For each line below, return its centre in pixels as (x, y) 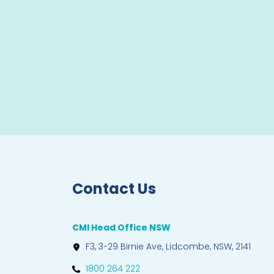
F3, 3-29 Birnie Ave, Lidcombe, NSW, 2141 (168, 247)
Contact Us (114, 188)
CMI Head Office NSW (121, 228)
